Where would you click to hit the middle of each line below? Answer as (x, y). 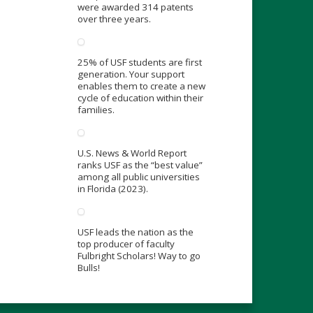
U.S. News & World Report (132, 153)
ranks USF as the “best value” (140, 165)
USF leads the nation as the (135, 232)
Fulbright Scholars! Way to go (139, 256)
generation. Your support (131, 74)
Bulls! (88, 268)
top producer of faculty (126, 244)
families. (96, 110)
